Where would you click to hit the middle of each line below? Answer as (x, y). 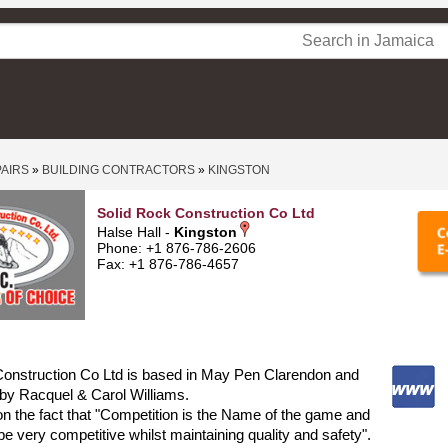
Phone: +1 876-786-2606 (176, 248)
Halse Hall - (135, 232)
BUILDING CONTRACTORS (118, 170)
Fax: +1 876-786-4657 (168, 264)
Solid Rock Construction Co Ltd (206, 213)
